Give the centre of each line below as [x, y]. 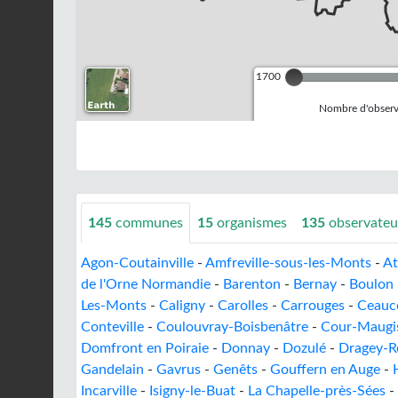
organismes [252, 223]
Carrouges [313, 306]
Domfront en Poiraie [145, 348]
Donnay [246, 348]
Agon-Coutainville [137, 263]
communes [147, 223]
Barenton [252, 284]
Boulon [371, 284]
